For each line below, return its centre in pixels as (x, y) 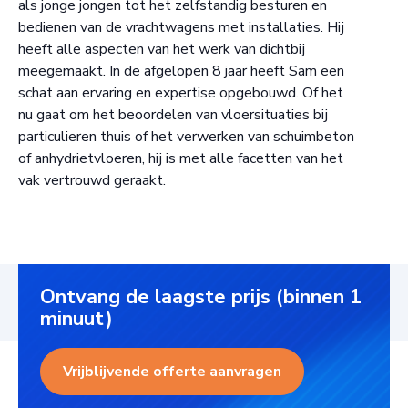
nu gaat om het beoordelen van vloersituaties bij (173, 115)
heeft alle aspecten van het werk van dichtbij (162, 50)
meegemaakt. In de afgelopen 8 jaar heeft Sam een (181, 71)
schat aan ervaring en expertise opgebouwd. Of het (181, 93)
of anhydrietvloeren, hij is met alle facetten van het (181, 159)
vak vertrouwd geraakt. (92, 181)
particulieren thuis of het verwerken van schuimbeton (186, 137)
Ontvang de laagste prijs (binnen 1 (201, 297)
